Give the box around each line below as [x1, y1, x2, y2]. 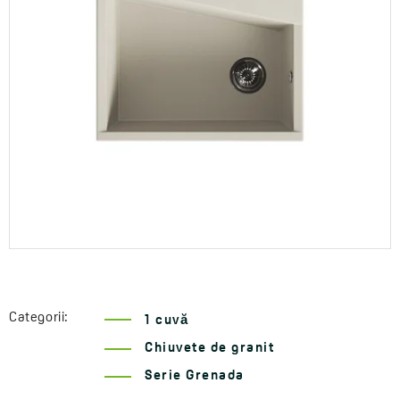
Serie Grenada [145, 370, 245, 383]
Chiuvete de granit [145, 342, 274, 355]
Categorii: [9, 312, 69, 325]
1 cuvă [145, 314, 188, 328]
